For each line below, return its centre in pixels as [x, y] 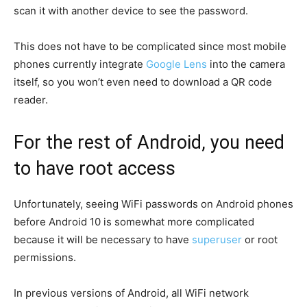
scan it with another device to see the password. [131, 11]
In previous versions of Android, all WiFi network [131, 293]
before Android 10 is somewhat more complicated [134, 222]
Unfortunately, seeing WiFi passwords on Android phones [153, 204]
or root [260, 240]
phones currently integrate [80, 64]
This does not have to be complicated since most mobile [150, 46]
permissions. [45, 257]
